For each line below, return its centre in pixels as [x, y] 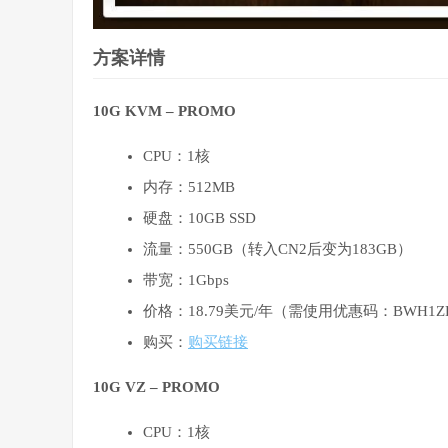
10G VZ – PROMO [156, 387]
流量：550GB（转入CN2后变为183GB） [277, 249]
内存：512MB [189, 187]
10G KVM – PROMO [164, 111]
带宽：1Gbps [186, 280]
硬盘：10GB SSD [199, 218]
